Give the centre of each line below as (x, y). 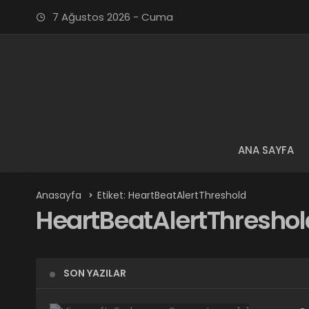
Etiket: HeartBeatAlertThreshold (172, 195)
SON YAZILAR (95, 273)
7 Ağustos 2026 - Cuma (111, 17)
